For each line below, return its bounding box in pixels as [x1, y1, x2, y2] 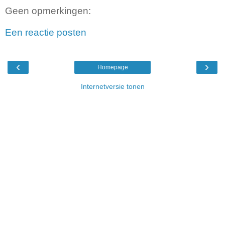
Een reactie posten [5, 27, 86, 38]
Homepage [97, 63, 128, 71]
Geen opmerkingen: [5, 5, 91, 16]
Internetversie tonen [80, 82, 145, 90]
